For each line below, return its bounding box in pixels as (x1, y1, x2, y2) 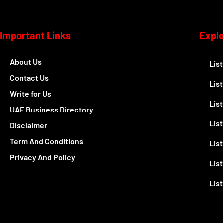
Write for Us (10, 89, 51, 99)
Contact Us (10, 73, 49, 83)
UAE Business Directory (10, 105, 93, 114)
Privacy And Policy (10, 152, 75, 162)
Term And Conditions (10, 136, 83, 146)
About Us (10, 57, 42, 67)
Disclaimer (10, 120, 47, 130)
